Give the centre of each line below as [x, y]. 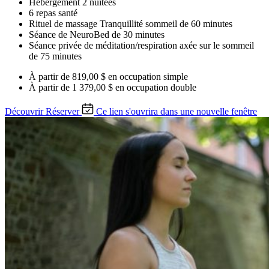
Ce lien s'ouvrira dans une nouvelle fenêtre [177, 112]
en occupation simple [148, 77]
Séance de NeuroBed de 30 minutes [97, 35]
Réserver [62, 112]
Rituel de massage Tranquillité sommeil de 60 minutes [131, 24]
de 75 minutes [55, 56]
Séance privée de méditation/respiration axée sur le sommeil [141, 46]
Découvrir [24, 112]
